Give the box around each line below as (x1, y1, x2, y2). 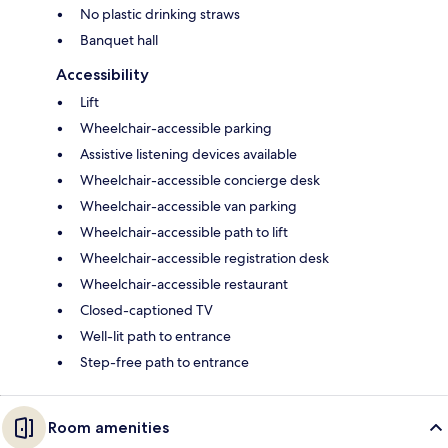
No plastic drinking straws (80, 4, 240, 23)
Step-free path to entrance (80, 352, 249, 371)
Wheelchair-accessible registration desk (80, 248, 329, 267)
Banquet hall (80, 30, 158, 49)
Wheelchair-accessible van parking (80, 196, 297, 215)
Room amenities (48, 417, 169, 437)
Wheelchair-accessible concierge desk (80, 170, 320, 189)
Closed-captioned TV (80, 300, 213, 319)
